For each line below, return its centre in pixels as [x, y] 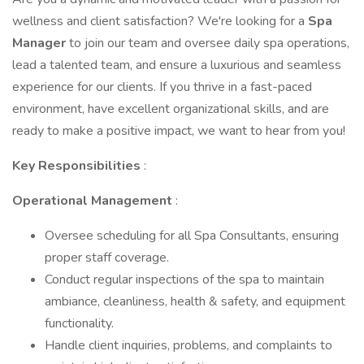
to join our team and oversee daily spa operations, [209, 43]
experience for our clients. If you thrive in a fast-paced [162, 87]
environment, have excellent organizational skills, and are [171, 109]
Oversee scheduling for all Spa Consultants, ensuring [192, 236]
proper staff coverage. [107, 258]
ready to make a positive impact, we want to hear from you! [179, 131]
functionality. [79, 323]
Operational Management [94, 201]
